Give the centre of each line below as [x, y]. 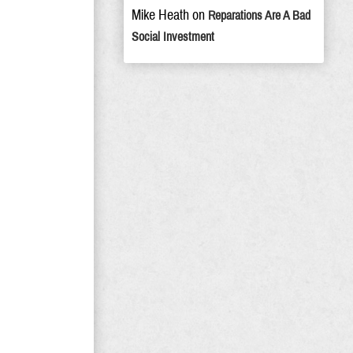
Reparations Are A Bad [259, 15]
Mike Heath [160, 15]
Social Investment [173, 37]
